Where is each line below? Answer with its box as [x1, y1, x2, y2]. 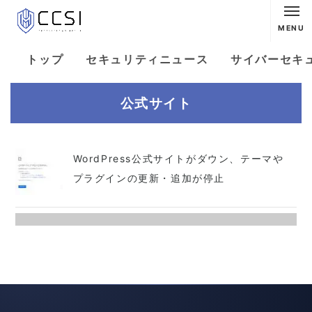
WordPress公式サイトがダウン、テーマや [72, 152, 284, 164]
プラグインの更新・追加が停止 [72, 171, 225, 184]
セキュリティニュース [86, 52, 209, 66]
